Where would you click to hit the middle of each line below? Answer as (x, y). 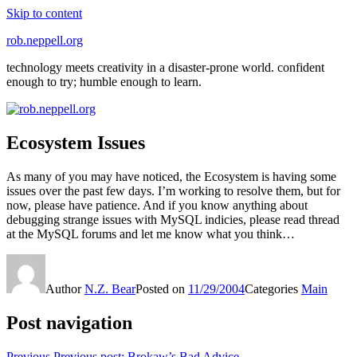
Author (65, 288)
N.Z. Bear (110, 288)
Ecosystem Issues (76, 142)
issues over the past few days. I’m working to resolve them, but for (173, 190)
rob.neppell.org (45, 40)
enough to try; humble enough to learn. (104, 82)
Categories (273, 288)
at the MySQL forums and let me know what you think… (151, 233)
